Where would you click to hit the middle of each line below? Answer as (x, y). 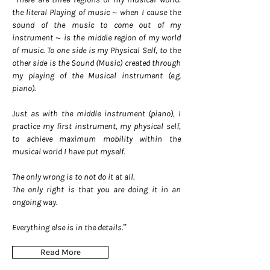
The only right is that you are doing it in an (96, 190)
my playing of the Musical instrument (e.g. (96, 76)
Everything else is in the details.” (69, 228)
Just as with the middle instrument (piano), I (96, 114)
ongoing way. (36, 202)
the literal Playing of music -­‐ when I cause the (96, 12)
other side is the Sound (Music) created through (96, 63)
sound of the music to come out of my (96, 25)
